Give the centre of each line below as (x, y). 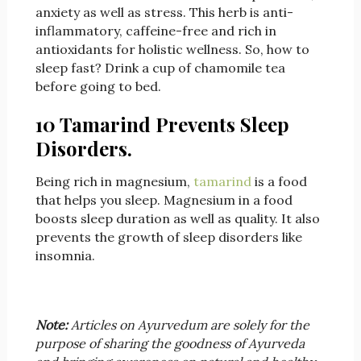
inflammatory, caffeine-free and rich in (156, 31)
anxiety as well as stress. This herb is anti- (164, 12)
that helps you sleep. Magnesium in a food (164, 200)
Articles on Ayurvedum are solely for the (188, 325)
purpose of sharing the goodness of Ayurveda (170, 344)
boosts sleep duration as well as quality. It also (177, 219)
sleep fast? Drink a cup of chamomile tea (160, 68)
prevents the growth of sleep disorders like (168, 237)
